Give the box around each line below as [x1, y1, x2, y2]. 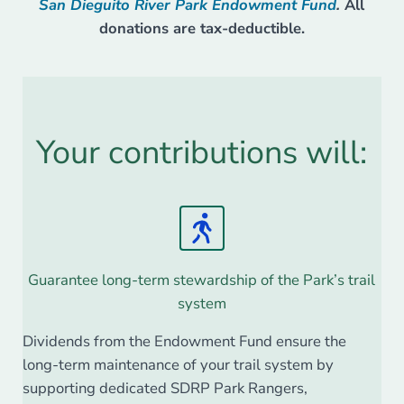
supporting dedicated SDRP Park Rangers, [23, 378, 308, 399]
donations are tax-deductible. [98, 18, 305, 40]
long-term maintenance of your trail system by [23, 354, 334, 376]
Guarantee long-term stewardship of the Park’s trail [28, 270, 376, 291]
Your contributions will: [36, 131, 368, 176]
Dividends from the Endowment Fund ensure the [23, 331, 346, 353]
